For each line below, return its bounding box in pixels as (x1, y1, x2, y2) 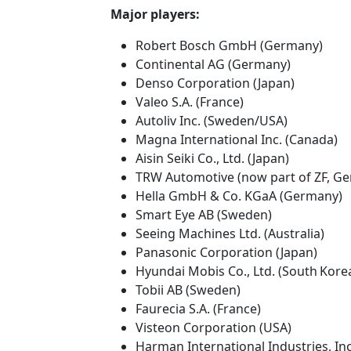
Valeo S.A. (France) (136, 92, 244, 110)
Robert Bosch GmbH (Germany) (136, 36, 323, 54)
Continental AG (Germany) (136, 55, 291, 73)
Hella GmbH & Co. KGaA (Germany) (136, 186, 342, 204)
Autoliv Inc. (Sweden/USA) (136, 111, 288, 129)
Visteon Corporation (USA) (136, 318, 291, 336)
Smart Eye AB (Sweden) (136, 205, 272, 223)
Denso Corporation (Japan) (136, 74, 295, 92)
